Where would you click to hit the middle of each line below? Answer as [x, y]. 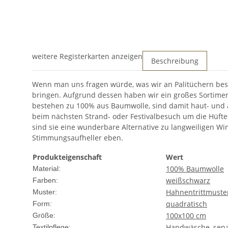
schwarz [196, 181]
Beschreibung [175, 61]
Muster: [45, 192]
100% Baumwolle [195, 169]
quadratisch [187, 204]
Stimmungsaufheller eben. [78, 138]
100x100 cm [186, 216]
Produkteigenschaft [67, 157]
